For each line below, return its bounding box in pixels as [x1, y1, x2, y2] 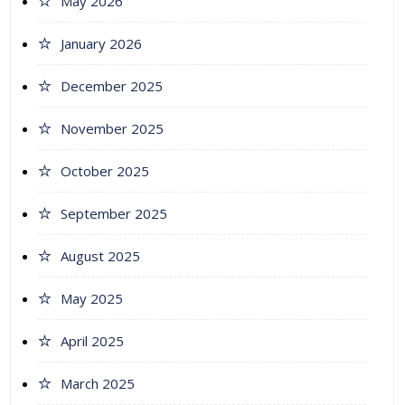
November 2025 [61, 119, 164, 138]
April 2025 [61, 332, 124, 351]
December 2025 [61, 77, 163, 96]
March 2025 [61, 374, 135, 393]
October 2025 [61, 162, 149, 181]
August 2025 [61, 247, 140, 266]
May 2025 [61, 289, 123, 308]
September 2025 [61, 204, 167, 223]
